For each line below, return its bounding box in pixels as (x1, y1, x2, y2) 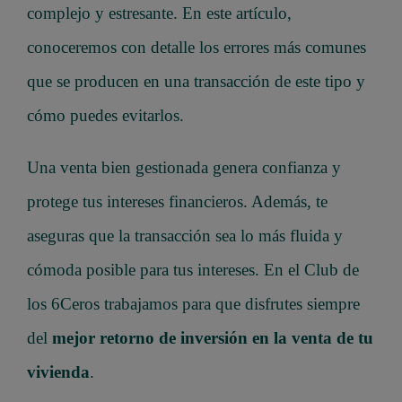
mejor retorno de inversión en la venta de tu (52, 328, 373, 348)
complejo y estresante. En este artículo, (27, 4, 292, 23)
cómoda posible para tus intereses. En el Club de (27, 260, 359, 280)
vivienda (27, 363, 90, 382)
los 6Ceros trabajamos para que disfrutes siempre (27, 294, 360, 314)
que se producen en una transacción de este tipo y (27, 72, 365, 92)
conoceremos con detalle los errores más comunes (27, 38, 366, 57)
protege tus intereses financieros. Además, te (27, 192, 328, 212)
